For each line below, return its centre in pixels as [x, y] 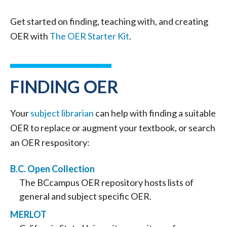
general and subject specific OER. [85, 196]
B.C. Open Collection [52, 169]
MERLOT [28, 214]
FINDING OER [68, 86]
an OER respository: [50, 142]
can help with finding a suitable [155, 113]
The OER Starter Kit [89, 36]
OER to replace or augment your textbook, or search [113, 128]
